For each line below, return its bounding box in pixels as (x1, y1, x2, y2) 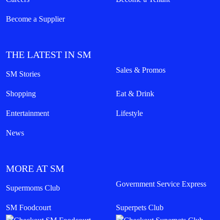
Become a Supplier (6, 15, 65, 24)
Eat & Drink (116, 89, 154, 98)
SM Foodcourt (6, 203, 51, 212)
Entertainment (6, 109, 49, 118)
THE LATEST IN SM (6, 49, 91, 60)
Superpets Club (116, 203, 164, 212)
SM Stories (6, 70, 40, 79)
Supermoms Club (6, 184, 60, 192)
